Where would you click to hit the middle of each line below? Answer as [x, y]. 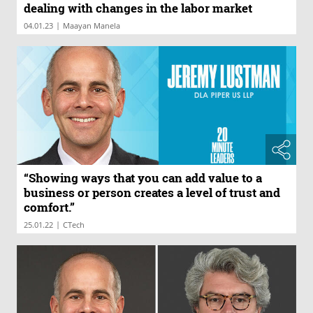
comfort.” [49, 207]
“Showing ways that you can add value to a [143, 177]
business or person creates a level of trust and [152, 192]
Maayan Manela [92, 25]
